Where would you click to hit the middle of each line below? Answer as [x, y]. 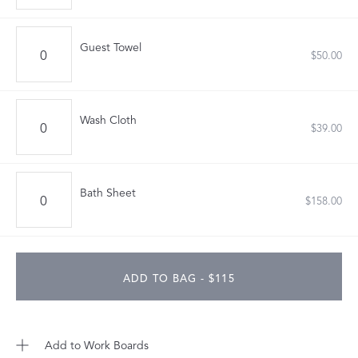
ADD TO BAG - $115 [179, 279]
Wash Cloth [108, 120]
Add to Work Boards [97, 346]
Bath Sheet [108, 193]
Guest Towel [111, 48]
